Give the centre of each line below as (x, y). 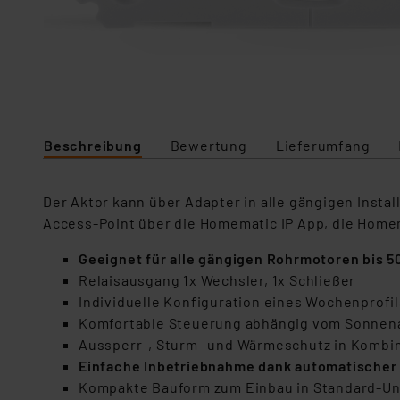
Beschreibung (93, 145)
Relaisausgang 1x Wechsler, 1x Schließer (217, 280)
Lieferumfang (323, 145)
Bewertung (208, 145)
